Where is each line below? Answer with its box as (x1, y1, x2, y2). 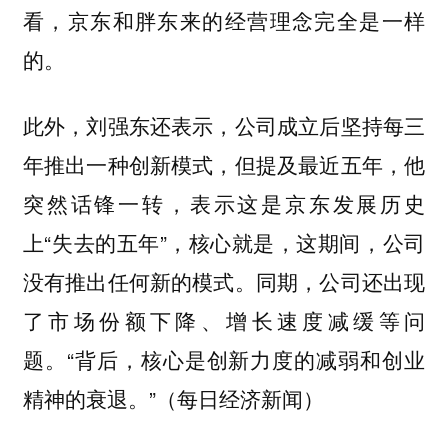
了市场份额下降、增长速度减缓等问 (22, 305, 426, 336)
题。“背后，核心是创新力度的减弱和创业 (22, 344, 426, 375)
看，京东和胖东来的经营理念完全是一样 (22, 4, 426, 35)
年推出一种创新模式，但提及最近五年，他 (22, 149, 426, 180)
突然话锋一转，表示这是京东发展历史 (22, 188, 426, 219)
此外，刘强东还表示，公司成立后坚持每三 (22, 110, 426, 141)
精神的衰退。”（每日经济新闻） (22, 383, 324, 414)
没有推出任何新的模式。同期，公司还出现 (22, 266, 426, 297)
